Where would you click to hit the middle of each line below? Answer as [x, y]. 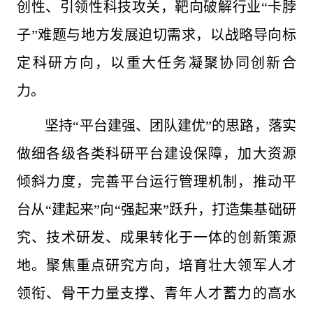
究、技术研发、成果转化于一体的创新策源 [156, 238]
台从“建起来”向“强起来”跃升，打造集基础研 [156, 210]
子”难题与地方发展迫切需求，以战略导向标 [156, 35]
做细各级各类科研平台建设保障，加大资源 [156, 154]
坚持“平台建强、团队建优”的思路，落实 [170, 126]
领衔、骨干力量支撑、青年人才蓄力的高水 [156, 293]
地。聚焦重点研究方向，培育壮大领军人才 [156, 265]
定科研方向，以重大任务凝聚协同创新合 [156, 63]
